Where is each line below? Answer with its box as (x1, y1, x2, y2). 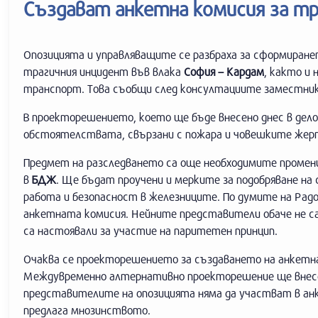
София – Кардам (181, 65, 264, 78)
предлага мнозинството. (23, 303, 150, 317)
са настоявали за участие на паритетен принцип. (23, 224, 278, 237)
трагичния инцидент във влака (23, 65, 181, 78)
